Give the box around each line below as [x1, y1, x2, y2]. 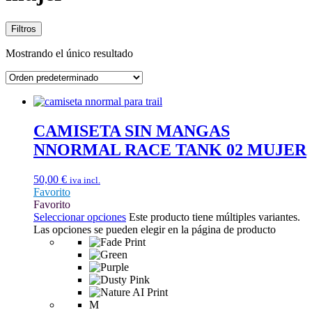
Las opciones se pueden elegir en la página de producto [33, 223, 276, 235]
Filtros [11, 23, 36, 34]
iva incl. [70, 174, 100, 185]
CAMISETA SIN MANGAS [33, 121, 230, 140]
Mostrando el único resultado [6, 47, 133, 59]
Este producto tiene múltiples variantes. [129, 210, 300, 223]
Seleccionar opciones [33, 210, 126, 223]
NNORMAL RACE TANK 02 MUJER [33, 140, 306, 159]
